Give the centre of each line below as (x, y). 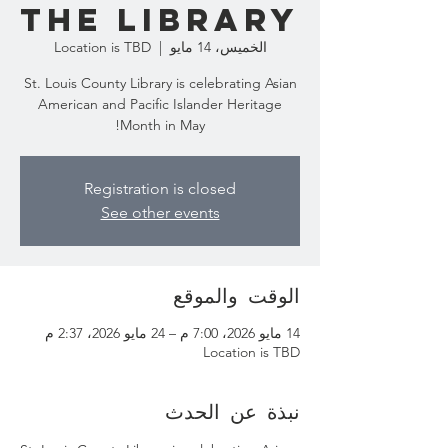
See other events (160, 212)
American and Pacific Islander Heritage (160, 104)
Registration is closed (160, 188)
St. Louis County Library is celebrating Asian (160, 83)
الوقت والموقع (236, 295)
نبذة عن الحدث (232, 411)
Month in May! (162, 125)
